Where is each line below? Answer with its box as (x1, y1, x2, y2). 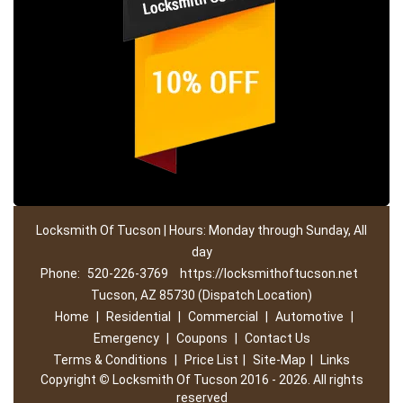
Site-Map (253, 353, 306, 367)
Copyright (40, 372, 99, 387)
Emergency (93, 331, 159, 345)
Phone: (40, 266, 83, 281)
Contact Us (244, 331, 310, 345)
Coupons (175, 331, 228, 345)
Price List (184, 353, 238, 367)
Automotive (274, 309, 344, 324)
